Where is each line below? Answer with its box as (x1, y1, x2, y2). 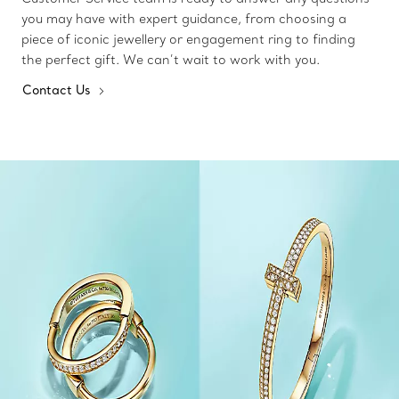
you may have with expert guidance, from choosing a (21, 10, 346, 27)
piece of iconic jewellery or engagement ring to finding (21, 30, 355, 47)
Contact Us (22, 81, 94, 98)
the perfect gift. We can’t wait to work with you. (21, 51, 320, 68)
